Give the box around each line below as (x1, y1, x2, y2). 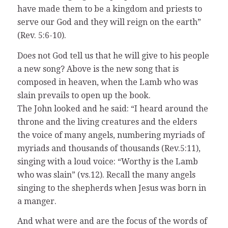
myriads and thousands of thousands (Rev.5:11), (17, 143, 201, 153)
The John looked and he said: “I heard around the (17, 103, 208, 113)
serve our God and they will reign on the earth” (17, 17, 201, 27)
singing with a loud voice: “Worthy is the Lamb (17, 156, 198, 166)
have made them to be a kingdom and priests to (17, 4, 202, 14)
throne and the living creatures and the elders (17, 117, 197, 127)
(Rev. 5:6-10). (17, 31, 66, 41)
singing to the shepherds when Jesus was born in (17, 183, 206, 193)
